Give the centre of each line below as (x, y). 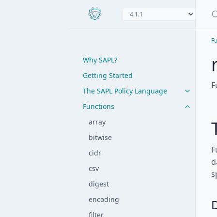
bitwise (100, 137)
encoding (104, 199)
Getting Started (108, 75)
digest (99, 184)
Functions (99, 106)
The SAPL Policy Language (125, 91)
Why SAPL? (100, 60)
